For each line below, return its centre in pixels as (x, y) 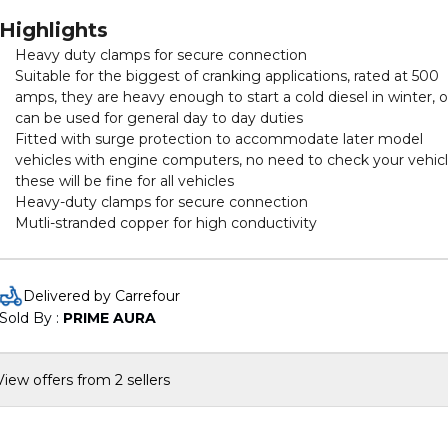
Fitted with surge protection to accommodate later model (219, 139)
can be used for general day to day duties (159, 118)
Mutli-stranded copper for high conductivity (166, 223)
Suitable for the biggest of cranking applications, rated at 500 (227, 76)
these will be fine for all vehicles (124, 181)
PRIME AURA (109, 318)
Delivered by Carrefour (101, 296)
